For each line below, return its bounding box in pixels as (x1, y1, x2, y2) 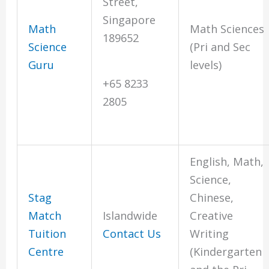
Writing (190, 226, 229, 241)
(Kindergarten (190, 244, 262, 259)
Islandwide (103, 208, 158, 223)
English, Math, (190, 154, 264, 169)
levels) (190, 58, 222, 73)
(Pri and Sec (190, 40, 251, 55)
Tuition (28, 226, 67, 241)
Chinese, (190, 190, 234, 205)
